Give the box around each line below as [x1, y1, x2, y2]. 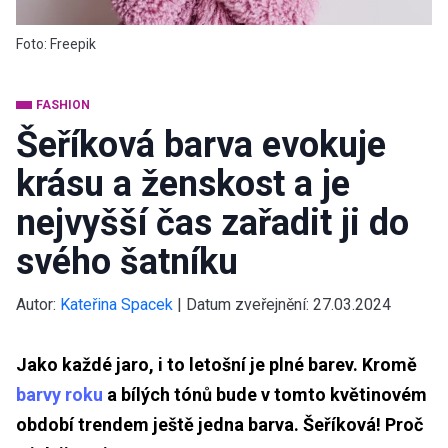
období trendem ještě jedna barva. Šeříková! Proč [16, 413, 423, 435]
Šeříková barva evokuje [16, 123, 386, 166]
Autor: [16, 294, 56, 314]
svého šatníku [16, 240, 238, 283]
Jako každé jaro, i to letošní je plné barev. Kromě [16, 353, 417, 375]
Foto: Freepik [16, 35, 96, 52]
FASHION [36, 97, 90, 112]
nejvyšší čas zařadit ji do [16, 201, 409, 244]
